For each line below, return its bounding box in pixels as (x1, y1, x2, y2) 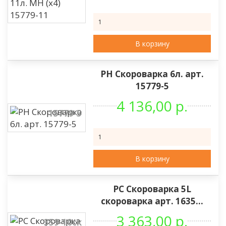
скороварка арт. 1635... (101, 195, 204, 207)
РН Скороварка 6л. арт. (100, 68, 204, 80)
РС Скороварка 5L (113, 183, 192, 195)
